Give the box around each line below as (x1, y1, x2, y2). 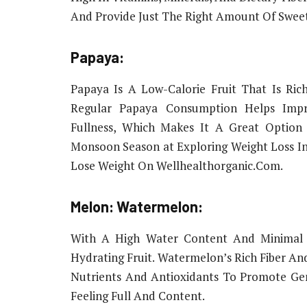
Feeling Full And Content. (71, 287, 205, 304)
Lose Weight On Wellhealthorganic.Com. (71, 157, 283, 173)
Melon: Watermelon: (71, 197, 203, 216)
